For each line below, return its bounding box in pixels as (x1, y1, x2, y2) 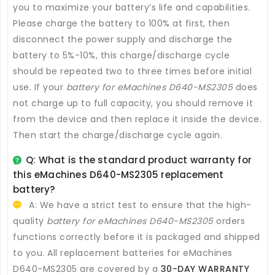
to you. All (13, 246, 60, 259)
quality (13, 214, 47, 227)
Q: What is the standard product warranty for (26, 153, 252, 166)
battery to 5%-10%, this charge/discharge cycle (13, 48, 230, 61)
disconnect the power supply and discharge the (13, 33, 233, 45)
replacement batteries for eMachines (60, 246, 233, 259)
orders (213, 214, 245, 227)
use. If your (13, 80, 66, 93)
